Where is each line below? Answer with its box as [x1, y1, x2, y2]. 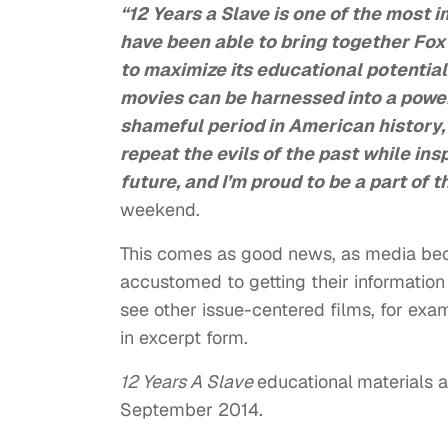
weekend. [120, 198, 205, 222]
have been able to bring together [120, 30, 413, 54]
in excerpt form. [120, 326, 253, 350]
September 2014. [120, 398, 268, 422]
